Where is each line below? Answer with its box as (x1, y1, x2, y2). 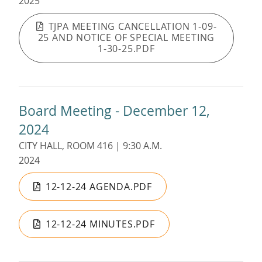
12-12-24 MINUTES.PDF (45, 217, 155, 230)
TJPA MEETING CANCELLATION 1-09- (48, 20, 217, 33)
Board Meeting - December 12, (19, 101, 210, 120)
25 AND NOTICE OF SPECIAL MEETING (37, 31, 215, 44)
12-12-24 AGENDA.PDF (45, 180, 153, 193)
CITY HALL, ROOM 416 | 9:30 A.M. (19, 139, 162, 152)
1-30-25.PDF (98, 42, 155, 56)
